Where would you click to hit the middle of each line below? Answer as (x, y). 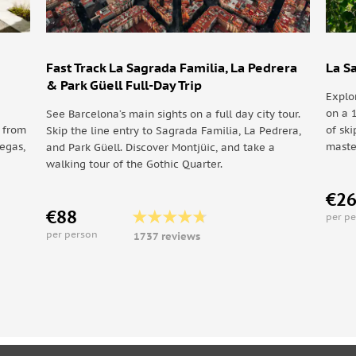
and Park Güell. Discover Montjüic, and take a (160, 147)
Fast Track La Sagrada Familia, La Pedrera (171, 68)
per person (72, 234)
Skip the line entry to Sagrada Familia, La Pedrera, (173, 131)
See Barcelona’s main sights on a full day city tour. (173, 114)
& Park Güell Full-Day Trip (124, 85)
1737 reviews (166, 236)
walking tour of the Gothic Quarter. (134, 164)
